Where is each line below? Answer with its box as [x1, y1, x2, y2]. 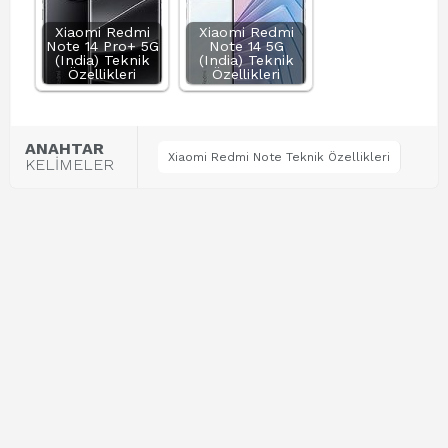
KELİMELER [25, 155, 114, 174]
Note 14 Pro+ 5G [45, 38, 159, 54]
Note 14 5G [208, 38, 284, 54]
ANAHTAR [25, 139, 104, 158]
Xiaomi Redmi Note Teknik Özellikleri [168, 150, 390, 164]
